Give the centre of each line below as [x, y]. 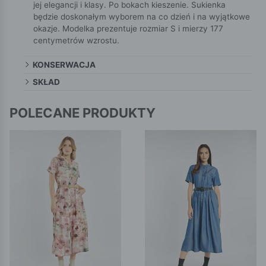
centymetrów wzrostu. [76, 40]
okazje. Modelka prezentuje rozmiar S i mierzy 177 [128, 28]
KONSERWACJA [64, 64]
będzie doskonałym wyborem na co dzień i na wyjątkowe [142, 16]
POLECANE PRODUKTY [83, 113]
